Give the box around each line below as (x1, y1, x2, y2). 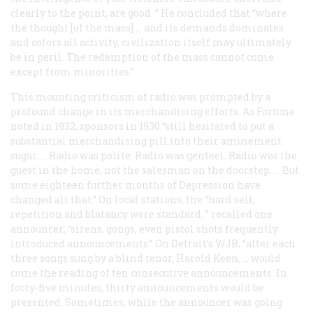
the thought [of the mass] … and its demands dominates (10, 20, 284, 34)
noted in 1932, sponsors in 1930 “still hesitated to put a (10, 119, 274, 133)
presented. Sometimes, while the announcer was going (10, 295, 282, 309)
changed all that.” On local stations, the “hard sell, (10, 192, 255, 206)
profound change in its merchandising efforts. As (10, 104, 256, 118)
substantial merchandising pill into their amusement (10, 133, 282, 147)
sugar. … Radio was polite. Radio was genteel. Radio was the (10, 148, 297, 162)
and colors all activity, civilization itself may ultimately (10, 35, 291, 49)
